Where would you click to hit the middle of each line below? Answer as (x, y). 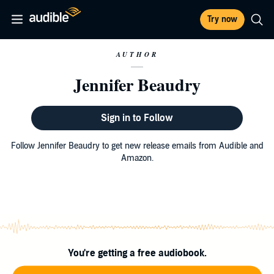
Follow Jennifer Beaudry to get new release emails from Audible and (137, 146)
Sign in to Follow (137, 118)
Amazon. (137, 158)
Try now (222, 19)
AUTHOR (137, 54)
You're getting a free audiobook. (137, 253)
